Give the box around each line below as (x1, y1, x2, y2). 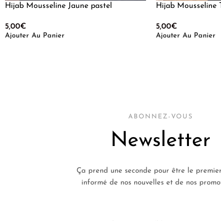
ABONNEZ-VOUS (128, 113, 193, 120)
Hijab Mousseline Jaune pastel (5, 1, 112, 10)
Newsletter (110, 130, 211, 151)
